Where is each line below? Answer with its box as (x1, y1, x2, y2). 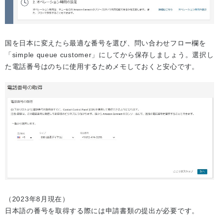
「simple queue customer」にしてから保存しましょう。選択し (5, 51, 214, 59)
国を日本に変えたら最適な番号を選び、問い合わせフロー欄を (5, 39, 206, 47)
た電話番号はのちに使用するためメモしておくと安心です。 (5, 63, 199, 71)
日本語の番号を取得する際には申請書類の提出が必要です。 (5, 207, 199, 215)
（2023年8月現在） (5, 195, 69, 203)
